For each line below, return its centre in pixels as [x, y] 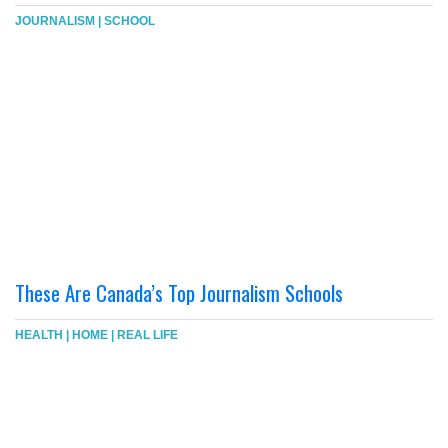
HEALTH [39, 334]
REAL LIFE [147, 334]
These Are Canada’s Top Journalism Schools [179, 292]
